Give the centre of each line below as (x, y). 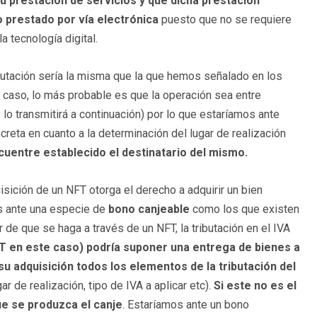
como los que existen (244, 209)
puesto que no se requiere (225, 19)
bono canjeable (149, 209)
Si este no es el (254, 285)
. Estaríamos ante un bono (186, 304)
